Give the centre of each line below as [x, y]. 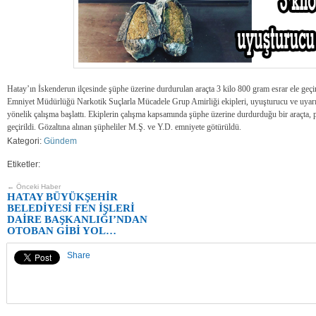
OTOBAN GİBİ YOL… [62, 230]
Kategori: [25, 141]
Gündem [60, 141]
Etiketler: [24, 164]
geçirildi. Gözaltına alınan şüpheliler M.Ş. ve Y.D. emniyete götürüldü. [124, 127]
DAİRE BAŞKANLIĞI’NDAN [77, 219]
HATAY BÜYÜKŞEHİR [62, 196]
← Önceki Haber [34, 186]
